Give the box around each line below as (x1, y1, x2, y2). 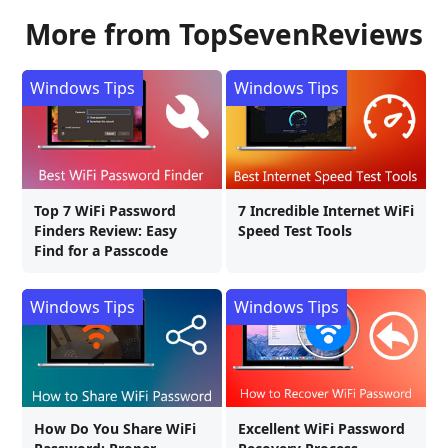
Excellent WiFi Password (238, 419, 405, 439)
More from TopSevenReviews (25, 14, 423, 53)
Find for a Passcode (34, 240, 168, 260)
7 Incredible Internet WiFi (238, 200, 414, 220)
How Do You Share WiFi (34, 419, 196, 439)
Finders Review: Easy (34, 220, 177, 240)
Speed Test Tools (238, 220, 352, 240)
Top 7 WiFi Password (34, 200, 176, 220)
